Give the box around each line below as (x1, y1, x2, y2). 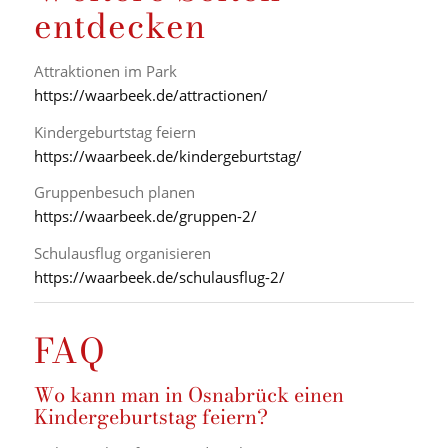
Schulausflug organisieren (33, 243, 211, 263)
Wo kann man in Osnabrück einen (33, 378, 344, 410)
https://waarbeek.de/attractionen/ (33, 84, 268, 105)
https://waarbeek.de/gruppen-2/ (33, 206, 257, 227)
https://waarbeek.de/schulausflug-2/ (33, 267, 285, 287)
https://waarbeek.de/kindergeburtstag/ (33, 145, 302, 166)
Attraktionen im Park (33, 60, 177, 81)
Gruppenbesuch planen (33, 182, 195, 203)
